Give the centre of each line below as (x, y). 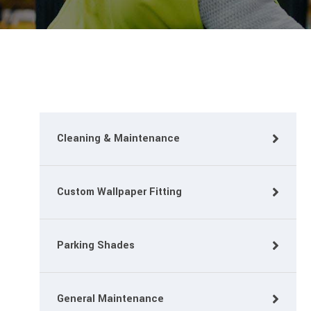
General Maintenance (110, 299)
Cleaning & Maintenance (118, 138)
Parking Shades (96, 245)
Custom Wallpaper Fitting (119, 192)
